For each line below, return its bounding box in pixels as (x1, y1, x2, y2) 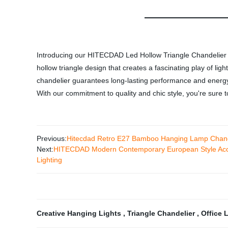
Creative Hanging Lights (37, 209, 123, 217)
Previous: (37, 134, 67, 142)
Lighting (37, 156, 62, 164)
